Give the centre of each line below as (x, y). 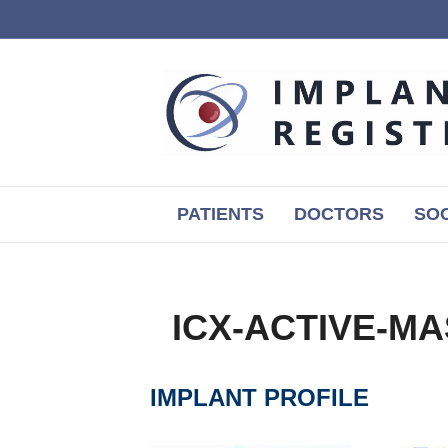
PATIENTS (220, 214)
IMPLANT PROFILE (259, 397)
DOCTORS (339, 214)
